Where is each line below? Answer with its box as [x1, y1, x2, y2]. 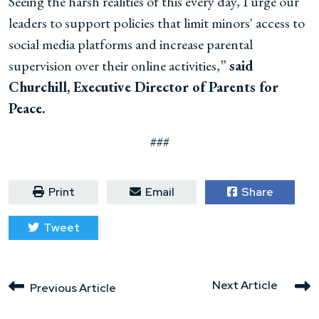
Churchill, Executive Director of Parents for [9, 78, 278, 96]
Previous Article [30, 281, 116, 296]
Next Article [212, 277, 278, 293]
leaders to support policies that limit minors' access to [9, 14, 305, 32]
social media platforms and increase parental [9, 35, 253, 53]
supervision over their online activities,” [9, 56, 229, 75]
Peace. [9, 99, 46, 117]
